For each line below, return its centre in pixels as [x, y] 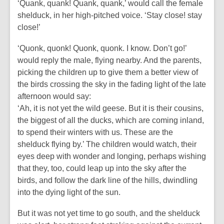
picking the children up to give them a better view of [108, 72]
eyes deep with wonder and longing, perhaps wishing [112, 156]
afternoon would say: [54, 96]
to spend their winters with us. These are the [95, 132]
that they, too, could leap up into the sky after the [102, 168]
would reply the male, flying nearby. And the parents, [109, 60]
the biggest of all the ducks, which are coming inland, [111, 120]
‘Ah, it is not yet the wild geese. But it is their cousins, [110, 108]
